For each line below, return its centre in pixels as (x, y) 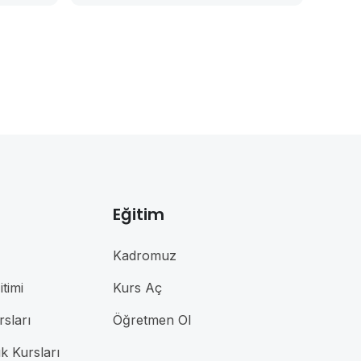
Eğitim (139, 215)
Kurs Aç (138, 288)
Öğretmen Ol (152, 320)
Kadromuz (145, 256)
